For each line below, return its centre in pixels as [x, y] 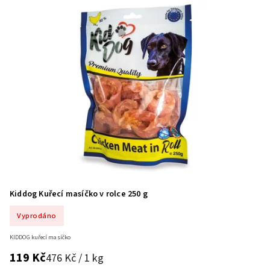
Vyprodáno [37, 215]
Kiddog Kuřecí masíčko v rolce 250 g [79, 194]
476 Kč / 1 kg [75, 258]
